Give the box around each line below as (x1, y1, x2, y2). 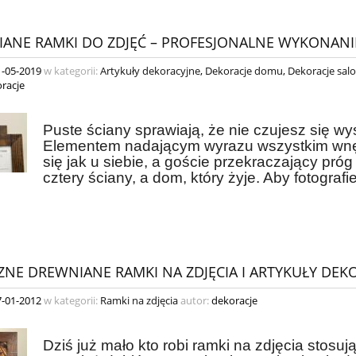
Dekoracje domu (205, 63, 283, 78)
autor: (178, 293, 211, 308)
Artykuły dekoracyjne (100, 63, 200, 78)
